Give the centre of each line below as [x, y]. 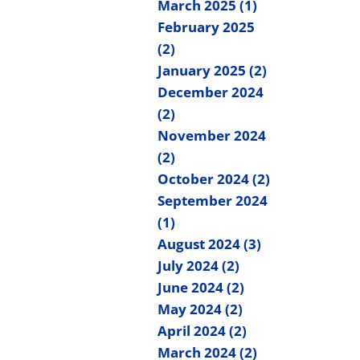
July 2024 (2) [198, 266]
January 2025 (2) [212, 70]
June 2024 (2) [201, 287]
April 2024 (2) [202, 331]
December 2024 [211, 92]
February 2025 [206, 27]
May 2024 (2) [200, 309]
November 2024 [212, 135]
